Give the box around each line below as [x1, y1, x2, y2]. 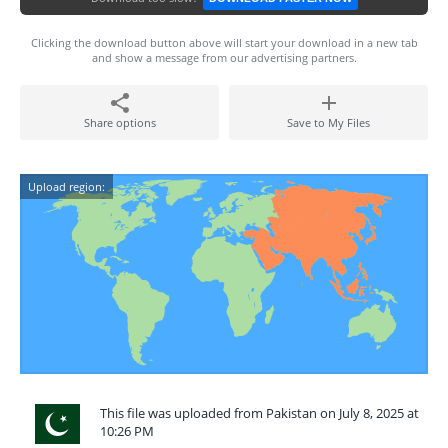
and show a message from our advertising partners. [91, 50, 357, 65]
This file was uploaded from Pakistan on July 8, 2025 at [100, 404, 419, 422]
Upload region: [28, 179, 105, 194]
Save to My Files [287, 115, 370, 130]
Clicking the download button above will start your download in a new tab [30, 35, 418, 50]
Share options [83, 115, 156, 130]
